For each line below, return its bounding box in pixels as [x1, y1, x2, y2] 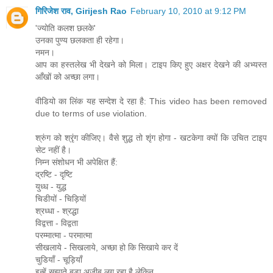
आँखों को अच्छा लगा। [35, 72, 100, 82]
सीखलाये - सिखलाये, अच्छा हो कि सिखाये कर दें [35, 243, 178, 253]
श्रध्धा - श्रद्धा [35, 206, 79, 216]
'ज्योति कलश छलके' [35, 23, 96, 34]
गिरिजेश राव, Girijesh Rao [35, 6, 127, 16]
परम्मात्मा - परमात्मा [35, 230, 92, 241]
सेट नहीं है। [35, 145, 71, 155]
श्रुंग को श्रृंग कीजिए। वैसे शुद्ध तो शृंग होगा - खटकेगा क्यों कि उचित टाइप [35, 133, 267, 143]
